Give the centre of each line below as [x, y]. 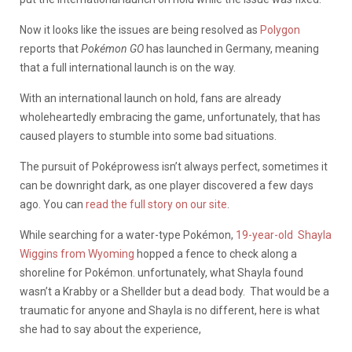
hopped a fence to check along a [216, 253]
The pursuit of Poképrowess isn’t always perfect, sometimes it [174, 166]
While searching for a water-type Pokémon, [128, 235]
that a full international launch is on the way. [128, 67]
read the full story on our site [156, 204]
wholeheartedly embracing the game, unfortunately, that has [170, 117]
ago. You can [53, 204]
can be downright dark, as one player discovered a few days [167, 185]
